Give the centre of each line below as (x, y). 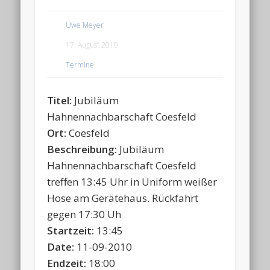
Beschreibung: (83, 149)
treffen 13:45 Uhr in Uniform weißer (132, 181)
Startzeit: (72, 230)
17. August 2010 (92, 45)
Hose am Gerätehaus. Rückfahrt (123, 198)
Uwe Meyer (85, 25)
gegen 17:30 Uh (84, 214)
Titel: (61, 100)
